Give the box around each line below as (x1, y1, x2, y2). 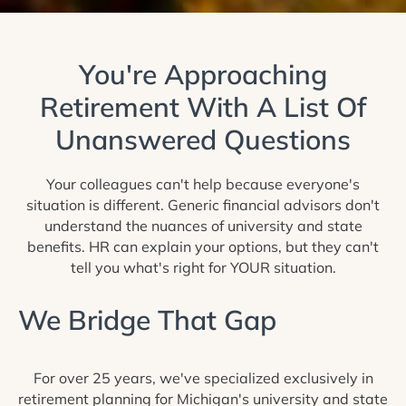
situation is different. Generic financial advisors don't (26, 196, 380, 215)
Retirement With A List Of (39, 90, 367, 125)
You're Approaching (79, 57, 327, 92)
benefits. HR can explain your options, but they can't (27, 237, 379, 256)
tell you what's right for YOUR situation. (70, 258, 336, 277)
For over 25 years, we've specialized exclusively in (33, 369, 373, 388)
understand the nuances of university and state (43, 217, 362, 236)
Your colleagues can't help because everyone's (46, 175, 360, 194)
